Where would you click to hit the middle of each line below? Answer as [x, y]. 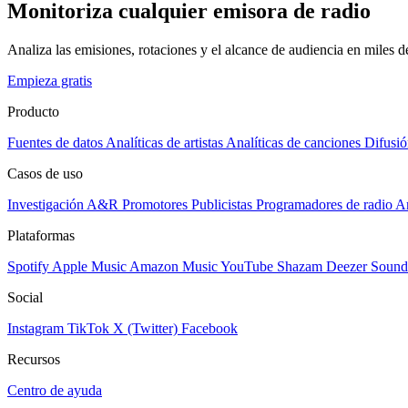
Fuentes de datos [55, 142]
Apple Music [89, 266]
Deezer [347, 266]
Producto [33, 111]
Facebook [209, 328]
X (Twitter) [145, 328]
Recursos [34, 359]
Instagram [36, 328]
